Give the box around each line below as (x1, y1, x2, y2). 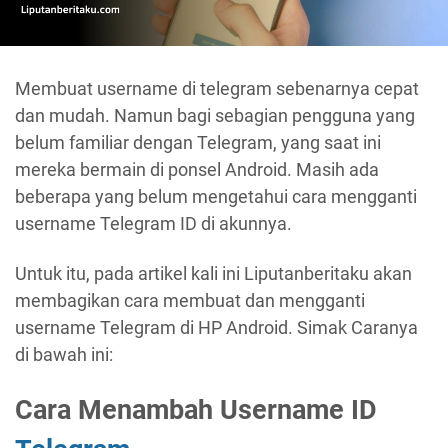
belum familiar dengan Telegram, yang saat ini (15, 132, 381, 153)
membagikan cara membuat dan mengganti (15, 289, 365, 311)
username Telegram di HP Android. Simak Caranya (15, 316, 418, 338)
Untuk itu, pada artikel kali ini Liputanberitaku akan (15, 262, 412, 284)
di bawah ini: (15, 343, 113, 365)
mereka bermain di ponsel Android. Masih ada (15, 159, 379, 180)
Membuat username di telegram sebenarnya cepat (15, 78, 419, 99)
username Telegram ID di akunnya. (15, 213, 292, 234)
